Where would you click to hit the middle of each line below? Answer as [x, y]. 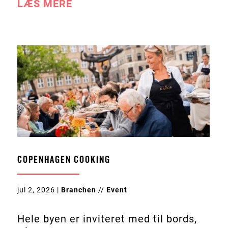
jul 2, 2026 [36, 190]
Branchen [78, 190]
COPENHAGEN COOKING [64, 160]
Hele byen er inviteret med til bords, [107, 219]
